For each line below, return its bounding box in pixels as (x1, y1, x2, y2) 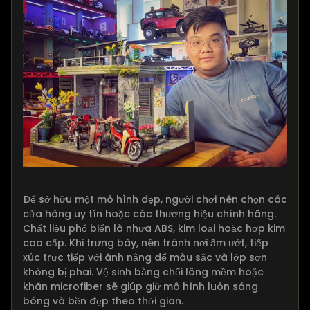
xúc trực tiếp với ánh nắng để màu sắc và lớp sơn (23, 250, 267, 264)
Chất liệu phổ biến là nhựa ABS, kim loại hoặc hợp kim (23, 221, 285, 235)
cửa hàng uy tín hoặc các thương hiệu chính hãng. (23, 206, 276, 221)
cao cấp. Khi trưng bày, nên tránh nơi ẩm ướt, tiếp (23, 235, 268, 250)
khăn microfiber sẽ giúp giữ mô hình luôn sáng (23, 279, 258, 293)
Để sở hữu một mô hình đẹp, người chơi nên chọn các (23, 192, 287, 206)
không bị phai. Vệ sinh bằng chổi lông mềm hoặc (23, 264, 264, 279)
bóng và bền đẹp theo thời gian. (23, 293, 183, 308)
